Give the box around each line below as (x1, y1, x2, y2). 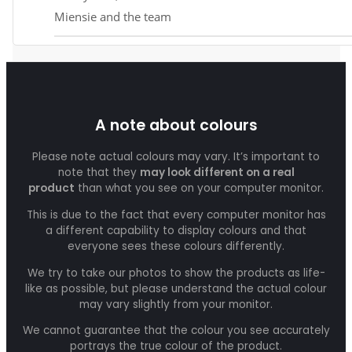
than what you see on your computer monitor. (75, 181, 324, 196)
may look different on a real (139, 165, 295, 181)
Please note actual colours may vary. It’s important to (32, 149, 320, 165)
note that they (57, 165, 140, 181)
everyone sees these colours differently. (68, 238, 284, 254)
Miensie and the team (54, 9, 171, 25)
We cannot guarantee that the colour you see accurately (22, 323, 330, 339)
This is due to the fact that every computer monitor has (26, 207, 326, 222)
